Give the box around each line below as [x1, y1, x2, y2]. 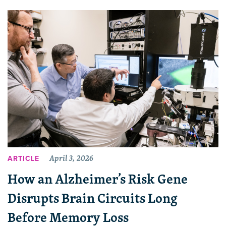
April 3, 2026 [49, 151, 93, 165]
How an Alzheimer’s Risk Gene [8, 167, 188, 190]
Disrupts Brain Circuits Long [8, 187, 178, 209]
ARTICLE [8, 154, 39, 163]
